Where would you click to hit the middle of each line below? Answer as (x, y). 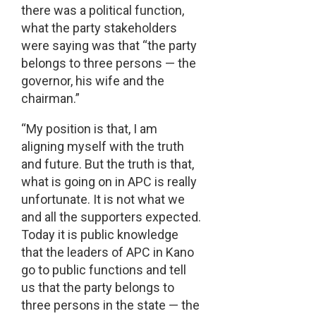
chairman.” (50, 99)
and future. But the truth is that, (107, 164)
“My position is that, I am (89, 129)
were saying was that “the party (109, 46)
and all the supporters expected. (111, 217)
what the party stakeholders (99, 28)
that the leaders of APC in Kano (107, 253)
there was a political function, (102, 11)
